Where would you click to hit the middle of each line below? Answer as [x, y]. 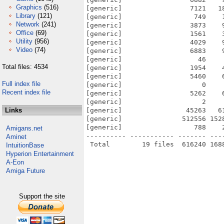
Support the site [42, 196]
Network [28, 24]
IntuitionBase [25, 145]
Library [26, 16]
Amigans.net [24, 128]
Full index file [21, 84]
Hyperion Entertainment [40, 154]
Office [25, 33]
